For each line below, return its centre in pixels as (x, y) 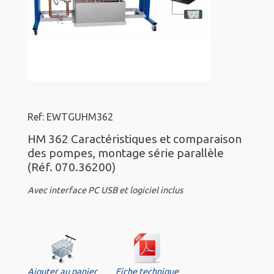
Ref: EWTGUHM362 (70, 117)
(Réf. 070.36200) (72, 167)
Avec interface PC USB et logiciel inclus (105, 191)
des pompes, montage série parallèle (126, 153)
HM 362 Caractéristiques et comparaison (135, 139)
